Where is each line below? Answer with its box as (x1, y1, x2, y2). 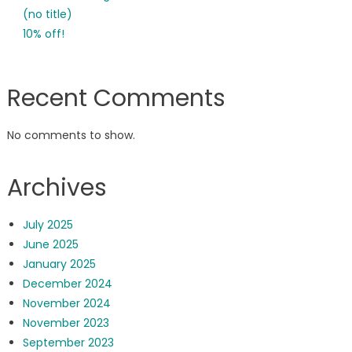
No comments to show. (6, 127, 135, 144)
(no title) (22, 6, 72, 23)
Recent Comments (6, 82, 225, 115)
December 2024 (22, 276, 112, 292)
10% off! (22, 26, 64, 42)
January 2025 (22, 256, 96, 273)
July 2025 (22, 217, 73, 233)
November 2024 (22, 295, 111, 312)
